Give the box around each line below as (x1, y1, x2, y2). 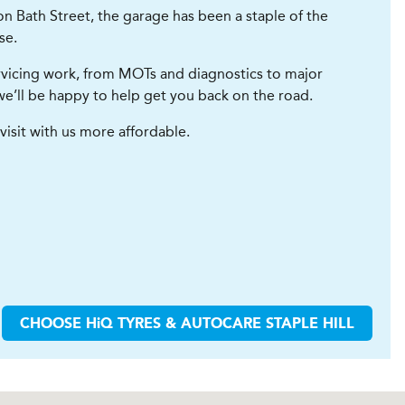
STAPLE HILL (261, 317, 354, 332)
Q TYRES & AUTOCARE (100, 317, 261, 332)
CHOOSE (20, 317, 86, 332)
